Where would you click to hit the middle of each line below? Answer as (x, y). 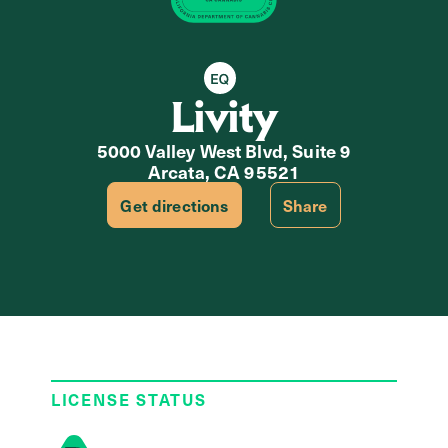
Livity (224, 116)
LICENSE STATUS (128, 398)
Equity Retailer (278, 86)
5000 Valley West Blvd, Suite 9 (224, 150)
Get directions (174, 204)
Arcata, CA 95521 (224, 171)
